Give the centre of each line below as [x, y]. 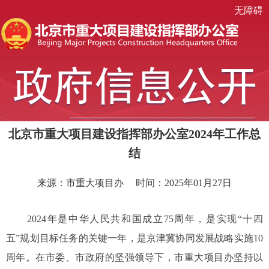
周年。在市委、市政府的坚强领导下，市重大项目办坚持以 [134, 257]
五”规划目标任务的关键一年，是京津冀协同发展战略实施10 [134, 238]
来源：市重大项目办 [80, 183]
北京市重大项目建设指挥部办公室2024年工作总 [134, 134]
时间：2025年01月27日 [184, 183]
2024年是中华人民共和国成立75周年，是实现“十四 [134, 219]
